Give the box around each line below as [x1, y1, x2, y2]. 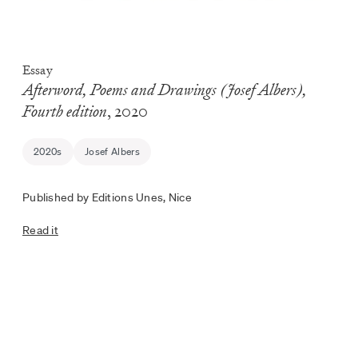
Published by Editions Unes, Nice [22, 190, 192, 205]
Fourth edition [22, 101, 107, 121]
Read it [22, 223, 58, 237]
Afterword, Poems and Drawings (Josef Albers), [22, 79, 307, 100]
